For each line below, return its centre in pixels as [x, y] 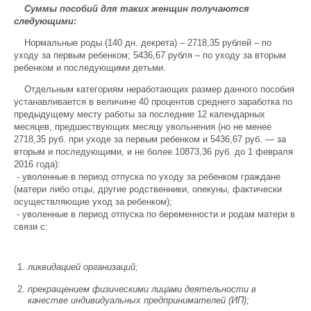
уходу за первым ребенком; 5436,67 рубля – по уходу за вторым [150, 55]
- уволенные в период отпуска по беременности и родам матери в [154, 214]
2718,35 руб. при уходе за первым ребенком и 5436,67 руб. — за [150, 139]
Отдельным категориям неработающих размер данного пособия [159, 89]
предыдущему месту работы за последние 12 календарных [140, 114]
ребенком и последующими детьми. [91, 68]
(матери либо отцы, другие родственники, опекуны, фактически [148, 189]
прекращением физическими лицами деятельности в [142, 289]
